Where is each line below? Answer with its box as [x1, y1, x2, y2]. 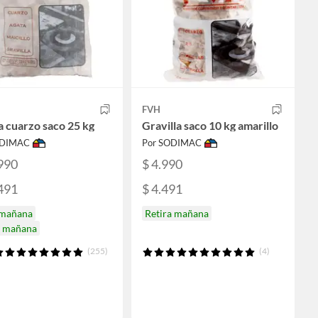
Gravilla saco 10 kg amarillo [142, 119, 278, 133]
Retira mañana [145, 207, 209, 219]
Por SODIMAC [142, 137, 202, 149]
